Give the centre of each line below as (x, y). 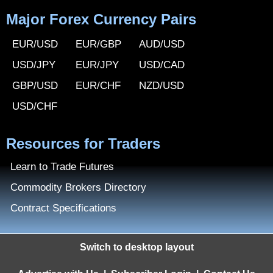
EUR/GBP (98, 44)
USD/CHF (35, 106)
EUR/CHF (98, 86)
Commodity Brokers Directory (78, 187)
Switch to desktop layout (136, 247)
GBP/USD (35, 86)
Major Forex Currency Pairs (101, 19)
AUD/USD (162, 44)
